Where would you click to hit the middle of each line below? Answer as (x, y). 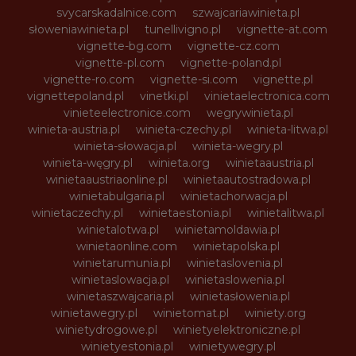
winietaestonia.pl (185, 213)
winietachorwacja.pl (234, 196)
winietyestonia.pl (127, 346)
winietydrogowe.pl (106, 329)
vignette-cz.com (233, 46)
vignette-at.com (282, 29)
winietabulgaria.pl (116, 196)
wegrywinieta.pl (250, 112)
